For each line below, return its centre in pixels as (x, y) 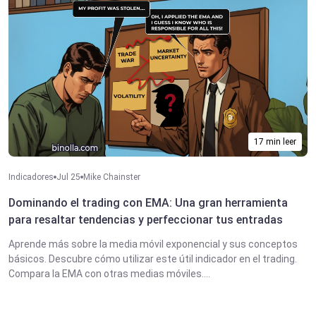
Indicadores (31, 177)
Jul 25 (68, 177)
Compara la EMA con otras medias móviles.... (109, 274)
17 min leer (275, 142)
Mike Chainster (112, 177)
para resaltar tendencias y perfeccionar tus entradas (146, 220)
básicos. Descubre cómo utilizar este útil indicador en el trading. (153, 259)
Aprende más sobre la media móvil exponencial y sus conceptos (153, 244)
